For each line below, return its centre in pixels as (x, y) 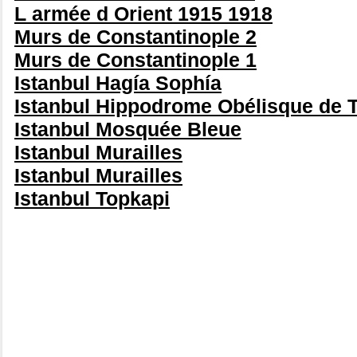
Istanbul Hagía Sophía (118, 83)
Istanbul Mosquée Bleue (128, 129)
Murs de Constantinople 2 (135, 37)
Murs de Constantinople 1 (135, 60)
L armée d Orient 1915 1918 (143, 14)
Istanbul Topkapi (92, 199)
